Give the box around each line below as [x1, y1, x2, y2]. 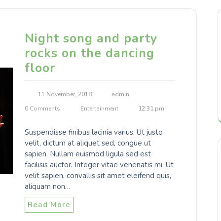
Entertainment [80, 105, 118, 113]
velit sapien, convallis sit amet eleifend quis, [25, 171, 171, 181]
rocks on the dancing [25, 45, 154, 62]
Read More [28, 200, 71, 210]
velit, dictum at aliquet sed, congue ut [25, 138, 151, 148]
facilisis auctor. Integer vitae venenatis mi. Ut [25, 160, 174, 170]
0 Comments [25, 105, 60, 113]
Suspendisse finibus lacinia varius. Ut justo [25, 127, 163, 138]
